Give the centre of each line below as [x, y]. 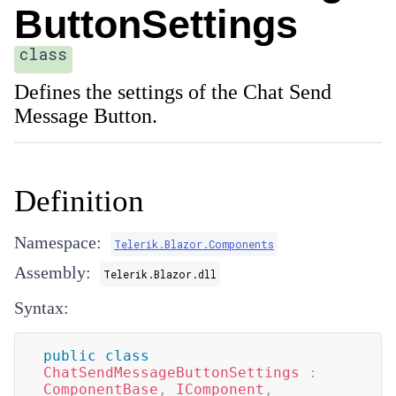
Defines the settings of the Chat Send [173, 92]
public [70, 356]
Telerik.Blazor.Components [194, 244]
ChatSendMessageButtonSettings [171, 373]
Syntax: [42, 308]
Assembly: [53, 272]
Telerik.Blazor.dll [160, 274]
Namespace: [58, 242]
